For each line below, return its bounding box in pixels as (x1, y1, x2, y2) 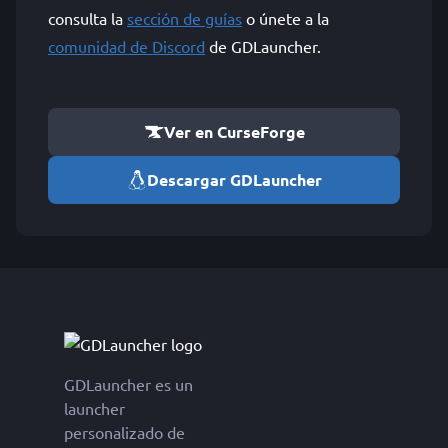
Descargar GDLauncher (146, 169, 322, 190)
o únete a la (242, 8, 329, 28)
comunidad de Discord (48, 36, 205, 56)
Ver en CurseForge (163, 121, 305, 142)
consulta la (48, 8, 127, 28)
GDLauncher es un (64, 374, 193, 394)
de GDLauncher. (205, 36, 321, 56)
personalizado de (64, 422, 185, 442)
